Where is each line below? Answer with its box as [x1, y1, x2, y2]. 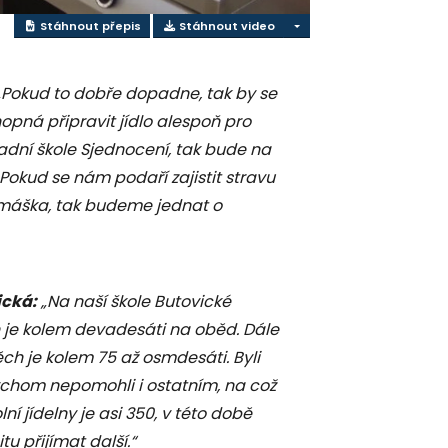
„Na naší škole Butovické [41, 290, 231, 314]
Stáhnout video [176, 17, 276, 34]
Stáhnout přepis [37, 17, 142, 34]
